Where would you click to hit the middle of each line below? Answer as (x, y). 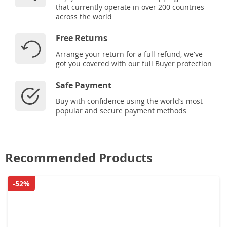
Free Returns (82, 38)
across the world (84, 16)
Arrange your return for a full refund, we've (129, 54)
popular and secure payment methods (121, 110)
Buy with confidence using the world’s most (129, 101)
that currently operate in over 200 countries (130, 7)
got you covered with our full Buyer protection (134, 63)
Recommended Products (79, 157)
